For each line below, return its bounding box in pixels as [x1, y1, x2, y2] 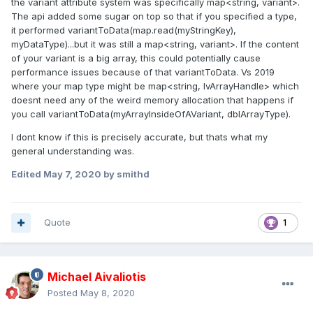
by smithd [101, 168, 150, 180]
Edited [11, 168, 43, 180]
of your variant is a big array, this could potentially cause [11, 52, 261, 64]
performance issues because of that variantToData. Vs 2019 [11, 66, 275, 78]
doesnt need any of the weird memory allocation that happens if [11, 94, 293, 106]
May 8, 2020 [80, 287, 135, 299]
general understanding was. [11, 145, 137, 157]
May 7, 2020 [43, 168, 101, 180]
